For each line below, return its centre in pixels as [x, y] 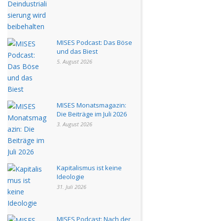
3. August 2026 [74, 124]
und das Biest [77, 51]
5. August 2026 [74, 61]
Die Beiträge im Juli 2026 [92, 114]
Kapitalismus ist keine [89, 167]
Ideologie [71, 176]
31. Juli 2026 [72, 186]
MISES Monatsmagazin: [92, 105]
